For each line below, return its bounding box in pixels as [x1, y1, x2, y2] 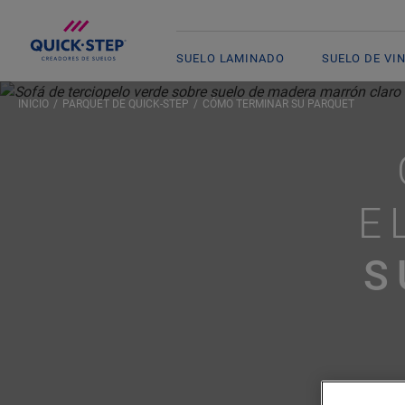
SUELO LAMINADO [175, 51, 286, 65]
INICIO [18, 98, 49, 110]
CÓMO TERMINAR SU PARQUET [202, 98, 354, 110]
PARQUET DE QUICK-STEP [62, 98, 189, 110]
